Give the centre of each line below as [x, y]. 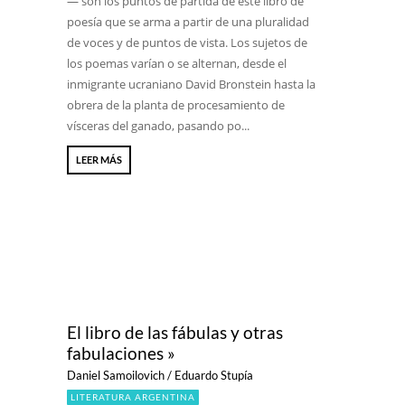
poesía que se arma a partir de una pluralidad [188, 22]
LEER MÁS [99, 160]
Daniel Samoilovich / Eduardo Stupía [160, 375]
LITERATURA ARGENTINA [133, 397]
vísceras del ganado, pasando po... [158, 126]
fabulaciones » [121, 353]
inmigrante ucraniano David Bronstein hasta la [191, 84]
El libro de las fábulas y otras [175, 332]
